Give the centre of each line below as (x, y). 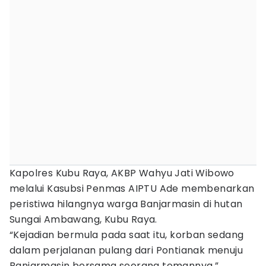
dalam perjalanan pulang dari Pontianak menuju (126, 250)
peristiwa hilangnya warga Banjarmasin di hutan (126, 204)
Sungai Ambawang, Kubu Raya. (83, 219)
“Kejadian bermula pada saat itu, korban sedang (127, 235)
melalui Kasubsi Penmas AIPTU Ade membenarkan (132, 189)
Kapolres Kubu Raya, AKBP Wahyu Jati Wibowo (122, 173)
